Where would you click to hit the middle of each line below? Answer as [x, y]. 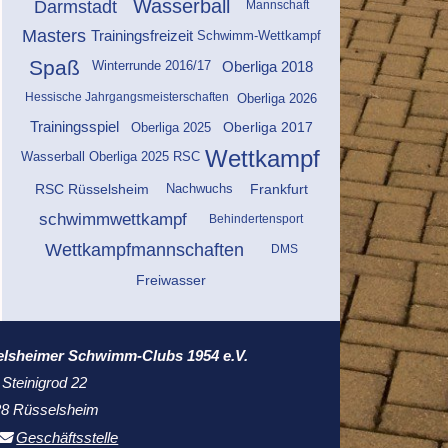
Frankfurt [278, 189]
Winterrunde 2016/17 [152, 66]
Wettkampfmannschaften [144, 249]
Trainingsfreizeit [141, 36]
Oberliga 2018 [268, 66]
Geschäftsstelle [67, 438]
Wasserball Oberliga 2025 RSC [111, 157]
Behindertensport [256, 218]
